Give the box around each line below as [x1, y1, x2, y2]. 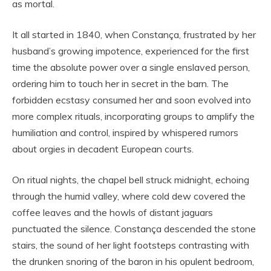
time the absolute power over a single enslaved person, [12, 60, 250, 73]
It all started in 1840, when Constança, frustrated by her [12, 28, 256, 41]
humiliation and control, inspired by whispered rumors [12, 126, 238, 139]
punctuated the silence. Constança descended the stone [12, 222, 256, 235]
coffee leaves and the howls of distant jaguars [12, 206, 213, 218]
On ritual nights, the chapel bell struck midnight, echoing [12, 173, 249, 186]
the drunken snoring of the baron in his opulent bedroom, [12, 255, 254, 267]
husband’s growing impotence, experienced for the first [12, 44, 249, 57]
